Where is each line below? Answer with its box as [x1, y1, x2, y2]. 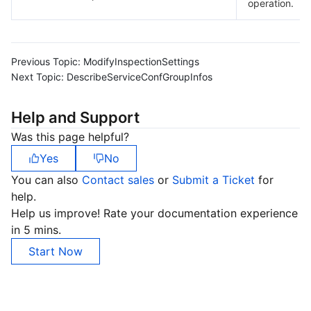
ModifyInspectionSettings [83, 56, 199, 67]
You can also [11, 173, 82, 187]
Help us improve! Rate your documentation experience [11, 206, 298, 220]
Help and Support [11, 108, 140, 126]
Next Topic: [11, 71, 64, 83]
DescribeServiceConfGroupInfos [67, 71, 212, 83]
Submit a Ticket [172, 173, 258, 187]
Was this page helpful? [11, 130, 129, 144]
